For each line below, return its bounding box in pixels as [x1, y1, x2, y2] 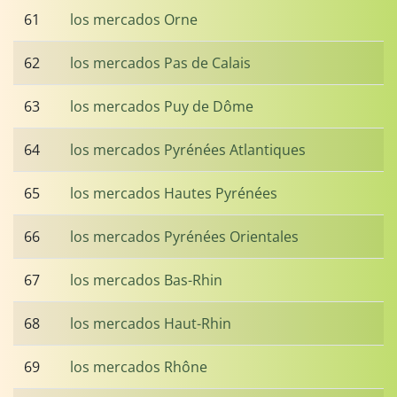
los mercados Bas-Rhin [70, 270, 222, 290]
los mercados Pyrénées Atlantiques [70, 140, 306, 160]
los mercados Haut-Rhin [70, 314, 231, 333]
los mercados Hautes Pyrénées [70, 183, 277, 203]
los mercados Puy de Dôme [70, 97, 253, 116]
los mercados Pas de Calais [70, 53, 251, 73]
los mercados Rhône [70, 357, 207, 377]
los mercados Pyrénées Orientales [70, 227, 299, 246]
